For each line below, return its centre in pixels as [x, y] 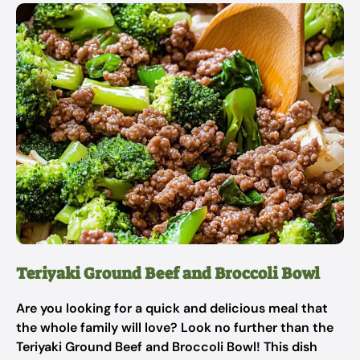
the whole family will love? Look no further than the [175, 327]
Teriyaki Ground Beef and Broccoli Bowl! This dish [167, 347]
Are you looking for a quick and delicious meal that [172, 308]
